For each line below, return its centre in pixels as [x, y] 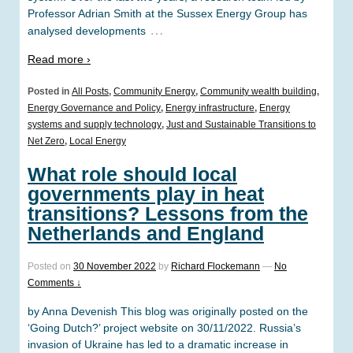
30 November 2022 [115, 267]
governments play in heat [146, 194]
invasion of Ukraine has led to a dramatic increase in [158, 345]
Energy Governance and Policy [94, 108]
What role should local [132, 175]
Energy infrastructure [210, 108]
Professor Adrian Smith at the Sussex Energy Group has [167, 13]
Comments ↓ [54, 283]
